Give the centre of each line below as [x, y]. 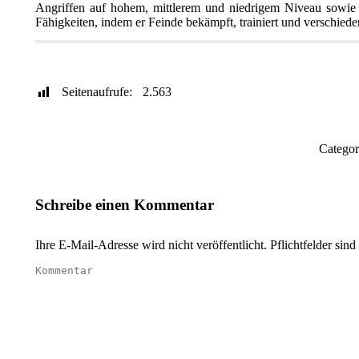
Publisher [72, 54]
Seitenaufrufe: [97, 92]
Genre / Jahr [264, 54]
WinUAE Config [164, 54]
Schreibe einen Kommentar [125, 204]
